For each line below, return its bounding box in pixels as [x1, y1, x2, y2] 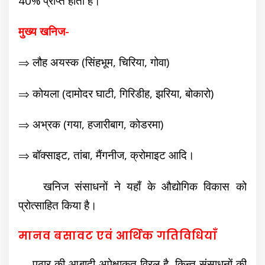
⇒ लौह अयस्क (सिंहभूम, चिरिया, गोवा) [18, 54, 170, 70]
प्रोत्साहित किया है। [18, 197, 98, 212]
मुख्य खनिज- [18, 23, 70, 38]
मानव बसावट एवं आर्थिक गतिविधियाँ [18, 227, 218, 244]
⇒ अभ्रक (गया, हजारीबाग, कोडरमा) [18, 116, 164, 131]
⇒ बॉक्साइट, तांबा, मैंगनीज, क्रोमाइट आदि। [18, 147, 195, 163]
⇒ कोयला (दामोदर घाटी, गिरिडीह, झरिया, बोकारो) [18, 85, 214, 101]
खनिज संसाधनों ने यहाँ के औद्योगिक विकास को [18, 178, 247, 193]
